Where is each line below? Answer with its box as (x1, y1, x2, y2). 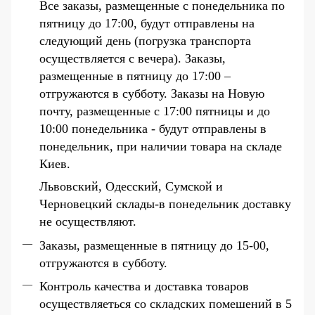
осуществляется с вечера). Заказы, (39, 51, 226, 66)
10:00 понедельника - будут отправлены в (39, 122, 266, 136)
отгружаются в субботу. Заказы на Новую (39, 86, 264, 101)
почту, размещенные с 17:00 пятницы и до (39, 104, 270, 119)
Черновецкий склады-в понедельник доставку (39, 197, 291, 212)
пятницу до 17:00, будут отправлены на (39, 16, 255, 31)
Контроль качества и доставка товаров (39, 279, 249, 294)
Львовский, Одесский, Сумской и (39, 179, 223, 194)
